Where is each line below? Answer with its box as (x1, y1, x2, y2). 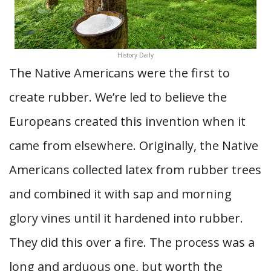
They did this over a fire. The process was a (9, 234, 255, 250)
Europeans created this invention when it (9, 113, 246, 129)
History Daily (117, 51, 154, 59)
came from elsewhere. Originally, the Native (9, 137, 258, 154)
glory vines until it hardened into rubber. (9, 210, 243, 226)
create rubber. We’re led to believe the (9, 89, 227, 105)
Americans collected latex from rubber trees (9, 162, 261, 178)
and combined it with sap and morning (9, 186, 232, 202)
